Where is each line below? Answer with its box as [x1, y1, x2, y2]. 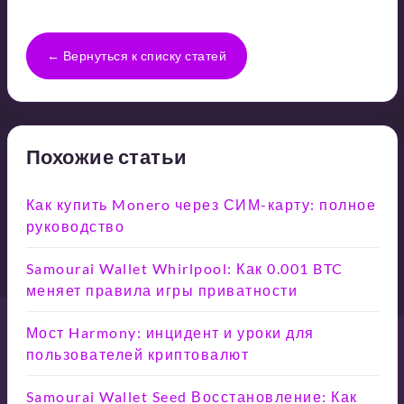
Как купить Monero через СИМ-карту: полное [25, 196, 376, 214]
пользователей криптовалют [25, 345, 249, 363]
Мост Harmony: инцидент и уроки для [25, 324, 315, 342]
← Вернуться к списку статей [46, 48, 226, 64]
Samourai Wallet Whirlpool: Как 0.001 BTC [25, 260, 344, 278]
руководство [25, 217, 124, 235]
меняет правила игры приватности [25, 281, 298, 299]
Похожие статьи [25, 144, 188, 170]
